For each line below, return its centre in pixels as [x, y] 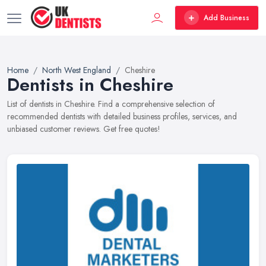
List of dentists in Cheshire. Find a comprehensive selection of [111, 104]
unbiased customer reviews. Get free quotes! [84, 129]
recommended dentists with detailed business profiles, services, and [122, 116]
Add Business [227, 18]
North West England [77, 70]
